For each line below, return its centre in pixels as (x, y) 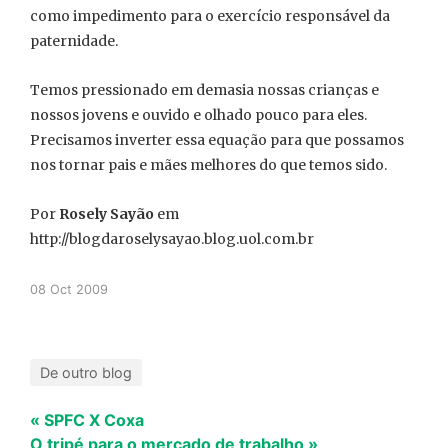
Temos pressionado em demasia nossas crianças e (204, 90)
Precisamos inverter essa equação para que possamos (217, 140)
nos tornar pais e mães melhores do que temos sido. (208, 165)
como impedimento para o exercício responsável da (210, 16)
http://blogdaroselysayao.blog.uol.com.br (172, 239)
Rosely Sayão (106, 214)
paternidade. (74, 41)
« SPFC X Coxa (87, 420)
